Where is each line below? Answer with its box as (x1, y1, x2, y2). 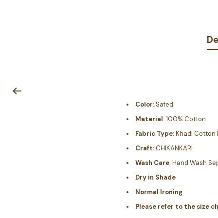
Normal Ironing (135, 187, 182, 196)
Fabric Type (135, 129, 173, 138)
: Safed (152, 100, 173, 109)
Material (135, 114, 163, 123)
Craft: (135, 144, 154, 152)
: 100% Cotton (163, 114, 206, 123)
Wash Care (135, 158, 169, 167)
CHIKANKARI (154, 144, 193, 152)
